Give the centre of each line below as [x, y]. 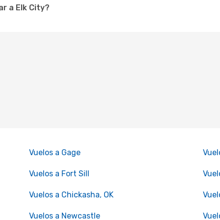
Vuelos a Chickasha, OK [71, 195]
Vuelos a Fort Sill [59, 174]
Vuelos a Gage [55, 152]
